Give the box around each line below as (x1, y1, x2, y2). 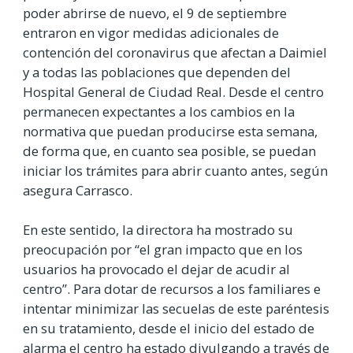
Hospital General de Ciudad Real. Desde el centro (23, 82, 324, 101)
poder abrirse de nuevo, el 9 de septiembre (23, 3, 287, 22)
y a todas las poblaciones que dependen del (23, 62, 291, 81)
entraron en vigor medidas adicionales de (23, 23, 279, 42)
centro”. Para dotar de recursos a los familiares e (23, 279, 321, 298)
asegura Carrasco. (23, 180, 132, 199)
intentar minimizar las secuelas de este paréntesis (23, 299, 329, 318)
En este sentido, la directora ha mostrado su (23, 220, 293, 239)
